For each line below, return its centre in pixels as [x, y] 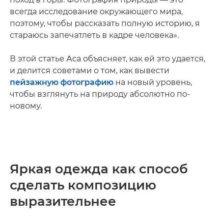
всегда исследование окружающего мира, [96, 12]
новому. [26, 106]
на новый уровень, [153, 82]
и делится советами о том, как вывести [90, 70]
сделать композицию [83, 185]
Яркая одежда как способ [99, 169]
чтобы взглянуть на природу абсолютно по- [100, 94]
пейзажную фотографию [62, 82]
